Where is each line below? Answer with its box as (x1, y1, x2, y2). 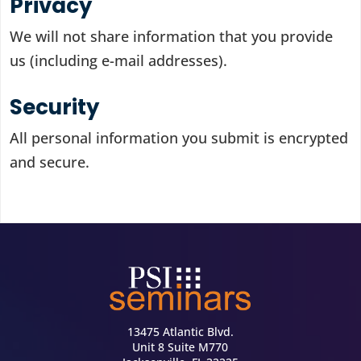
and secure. (10, 152, 90, 172)
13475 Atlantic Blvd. (127, 323, 234, 339)
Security (10, 93, 100, 122)
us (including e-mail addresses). (10, 51, 228, 71)
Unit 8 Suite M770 (132, 338, 229, 355)
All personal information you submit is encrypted (10, 128, 349, 148)
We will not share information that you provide (10, 27, 334, 47)
